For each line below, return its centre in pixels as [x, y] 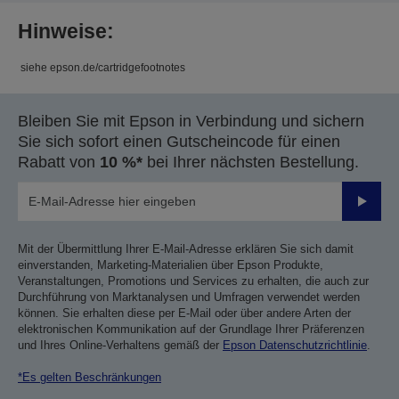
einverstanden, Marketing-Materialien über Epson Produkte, [171, 265]
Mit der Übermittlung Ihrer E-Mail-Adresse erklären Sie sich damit [186, 249]
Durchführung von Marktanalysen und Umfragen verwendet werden [189, 297]
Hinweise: [66, 32]
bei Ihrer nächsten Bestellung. [251, 163]
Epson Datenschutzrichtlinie [295, 346]
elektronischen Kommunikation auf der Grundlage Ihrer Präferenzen [191, 330]
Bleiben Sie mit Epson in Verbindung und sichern [191, 122]
